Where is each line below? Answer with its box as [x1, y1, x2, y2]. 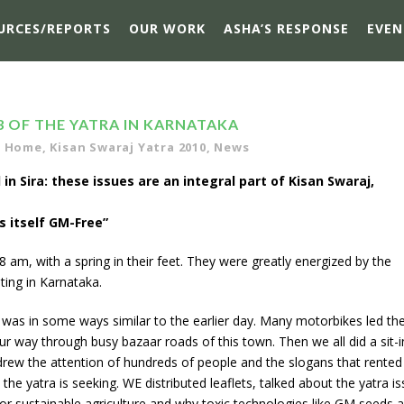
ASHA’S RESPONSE [224, 20, 349, 37]
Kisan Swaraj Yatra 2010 [50, 139, 207, 155]
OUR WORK [129, 20, 206, 37]
